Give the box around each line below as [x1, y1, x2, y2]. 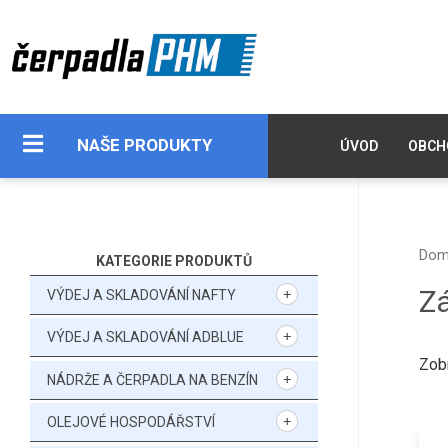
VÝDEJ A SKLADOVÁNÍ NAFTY [47, 286, 236, 303]
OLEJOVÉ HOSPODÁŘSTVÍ [47, 414, 215, 431]
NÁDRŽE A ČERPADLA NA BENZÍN [47, 371, 258, 388]
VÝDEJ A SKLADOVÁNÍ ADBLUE [47, 329, 244, 346]
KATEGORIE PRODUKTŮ [96, 252, 253, 269]
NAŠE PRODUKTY [76, 135, 212, 156]
